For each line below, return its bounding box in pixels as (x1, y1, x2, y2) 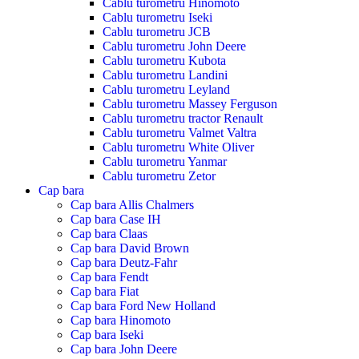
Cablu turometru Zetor (103, 168, 216, 183)
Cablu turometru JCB (103, 24, 211, 38)
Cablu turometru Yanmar (103, 154, 227, 168)
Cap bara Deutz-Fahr (71, 255, 177, 269)
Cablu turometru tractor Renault (103, 111, 263, 125)
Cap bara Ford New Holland (71, 298, 216, 313)
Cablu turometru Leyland (103, 82, 230, 96)
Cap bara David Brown (71, 240, 189, 255)
